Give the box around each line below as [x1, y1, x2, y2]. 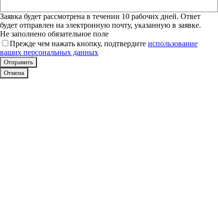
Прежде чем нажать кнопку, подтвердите [10, 39, 148, 48]
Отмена [4, 69, 24, 77]
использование [148, 39, 198, 48]
